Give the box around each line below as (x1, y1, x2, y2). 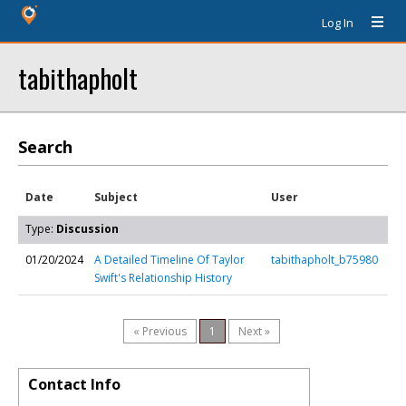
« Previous (133, 324, 187, 339)
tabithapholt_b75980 (271, 252, 378, 267)
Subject (94, 189, 138, 205)
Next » (238, 324, 270, 339)
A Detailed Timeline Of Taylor (94, 252, 245, 267)
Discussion (56, 221, 119, 237)
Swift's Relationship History (94, 270, 232, 285)
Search (18, 136, 72, 158)
